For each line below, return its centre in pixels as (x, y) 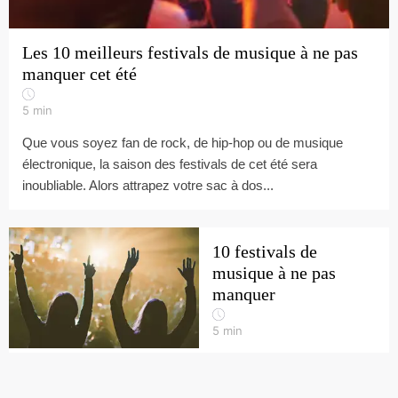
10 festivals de (265, 251)
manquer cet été (80, 74)
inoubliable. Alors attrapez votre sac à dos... (148, 185)
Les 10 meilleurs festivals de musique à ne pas (190, 52)
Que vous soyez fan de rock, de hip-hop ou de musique (183, 143)
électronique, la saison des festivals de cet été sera (170, 164)
